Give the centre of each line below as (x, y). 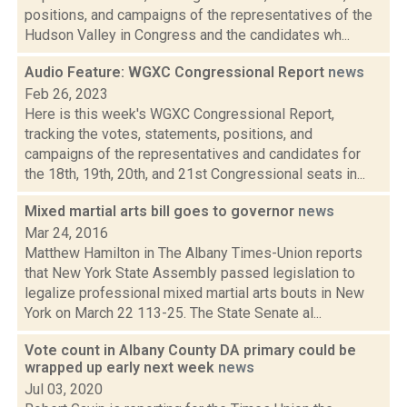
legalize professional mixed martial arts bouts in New (194, 293)
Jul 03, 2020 (64, 389)
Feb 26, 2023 (66, 94)
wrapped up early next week (121, 367)
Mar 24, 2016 (66, 233)
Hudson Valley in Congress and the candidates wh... (187, 35)
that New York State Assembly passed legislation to (190, 273)
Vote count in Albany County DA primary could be (190, 350)
